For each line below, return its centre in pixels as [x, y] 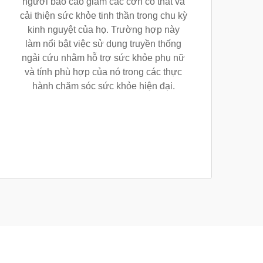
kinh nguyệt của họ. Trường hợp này [103, 30]
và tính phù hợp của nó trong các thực [103, 72]
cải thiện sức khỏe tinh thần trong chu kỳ [103, 16]
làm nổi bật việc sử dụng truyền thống [103, 44]
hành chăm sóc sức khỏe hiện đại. [103, 86]
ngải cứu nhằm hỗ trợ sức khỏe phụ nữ [103, 58]
